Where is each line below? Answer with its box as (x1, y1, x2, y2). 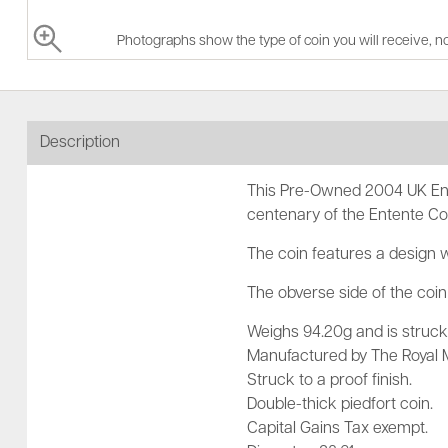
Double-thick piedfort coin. (247, 397, 433, 413)
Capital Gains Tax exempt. (247, 421, 428, 437)
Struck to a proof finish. (247, 373, 412, 389)
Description (40, 135, 120, 151)
